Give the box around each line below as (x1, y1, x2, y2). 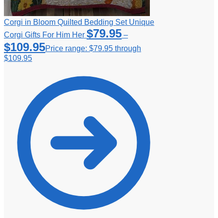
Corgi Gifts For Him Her (4, 31, 85, 39)
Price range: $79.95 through (45, 44, 141, 53)
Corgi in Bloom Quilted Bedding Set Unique (4, 18, 154, 27)
